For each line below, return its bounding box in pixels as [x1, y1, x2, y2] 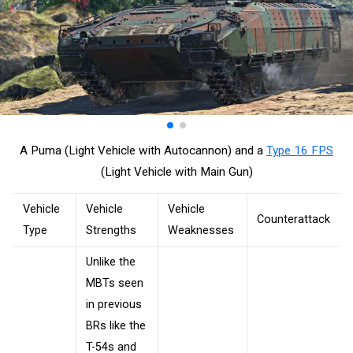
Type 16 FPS [266, 143, 333, 158]
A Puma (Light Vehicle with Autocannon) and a [20, 143, 266, 158]
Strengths [86, 223, 136, 237]
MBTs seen [86, 276, 143, 290]
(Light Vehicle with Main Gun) [100, 165, 253, 180]
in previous [86, 297, 142, 311]
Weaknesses [168, 223, 234, 237]
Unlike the [86, 255, 136, 269]
